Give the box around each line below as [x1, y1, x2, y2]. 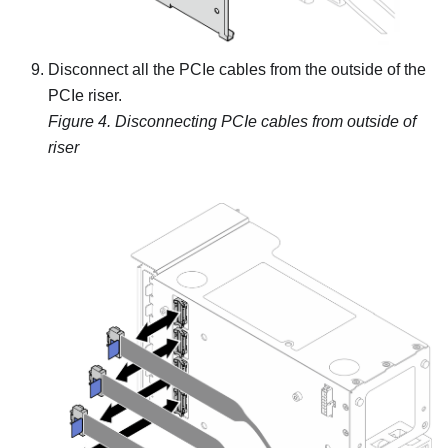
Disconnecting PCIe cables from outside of [115, 112, 416, 130]
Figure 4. [48, 112, 115, 130]
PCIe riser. [48, 86, 122, 104]
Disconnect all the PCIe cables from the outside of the [48, 60, 426, 78]
